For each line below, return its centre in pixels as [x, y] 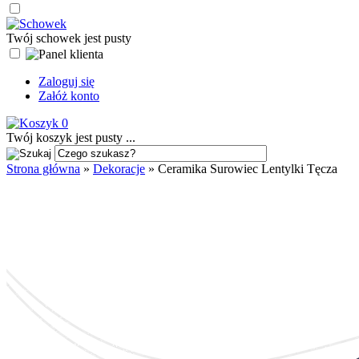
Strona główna [43, 169]
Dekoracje [119, 169]
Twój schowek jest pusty [69, 38]
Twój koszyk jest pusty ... [71, 137]
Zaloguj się [67, 81]
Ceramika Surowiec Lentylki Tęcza [248, 169]
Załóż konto [69, 96]
